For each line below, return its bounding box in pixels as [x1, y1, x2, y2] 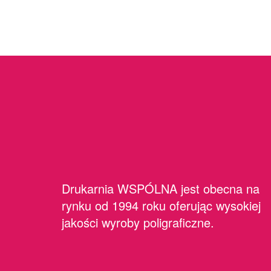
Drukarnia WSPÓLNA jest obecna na [62, 180, 260, 197]
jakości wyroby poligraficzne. [62, 214, 214, 231]
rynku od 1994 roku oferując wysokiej [62, 197, 261, 214]
